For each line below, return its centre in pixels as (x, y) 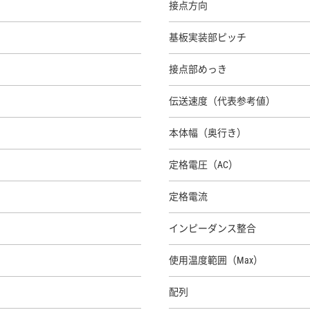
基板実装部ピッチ (208, 37)
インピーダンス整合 (212, 228)
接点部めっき (198, 69)
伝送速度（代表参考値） (222, 101)
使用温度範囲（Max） (216, 260)
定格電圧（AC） (203, 165)
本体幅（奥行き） (208, 133)
